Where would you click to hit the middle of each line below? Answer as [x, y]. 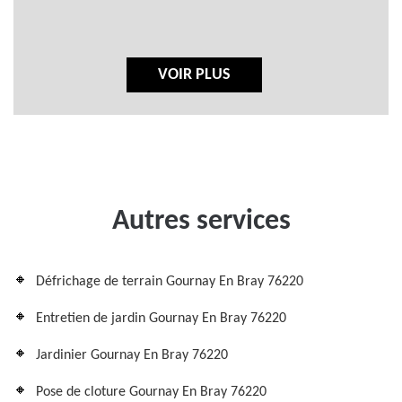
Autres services [201, 222]
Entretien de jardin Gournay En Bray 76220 [161, 319]
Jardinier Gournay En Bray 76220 [132, 355]
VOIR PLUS [194, 75]
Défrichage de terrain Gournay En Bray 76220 [170, 282]
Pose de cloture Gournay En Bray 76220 [151, 392]
